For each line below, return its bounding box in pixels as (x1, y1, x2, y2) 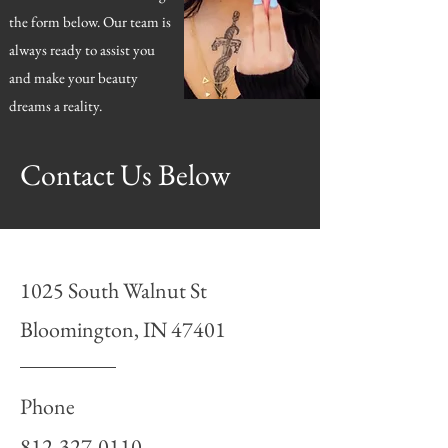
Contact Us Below (20, 155, 231, 194)
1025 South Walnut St (20, 276, 207, 305)
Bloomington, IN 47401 (20, 315, 226, 344)
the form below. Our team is (9, 12, 171, 31)
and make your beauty (9, 68, 138, 87)
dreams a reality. (9, 96, 105, 115)
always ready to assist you (9, 40, 155, 59)
